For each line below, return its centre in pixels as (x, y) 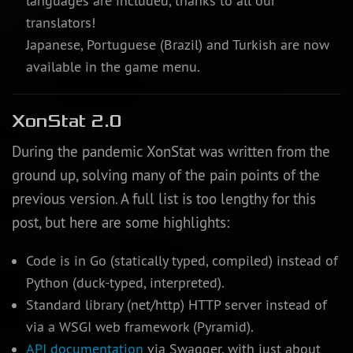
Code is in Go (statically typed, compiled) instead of (182, 261)
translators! (60, 23)
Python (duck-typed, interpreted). (125, 283)
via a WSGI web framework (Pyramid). (139, 327)
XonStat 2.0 (67, 122)
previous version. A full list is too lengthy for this (164, 199)
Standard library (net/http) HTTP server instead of (176, 305)
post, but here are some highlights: (121, 223)
